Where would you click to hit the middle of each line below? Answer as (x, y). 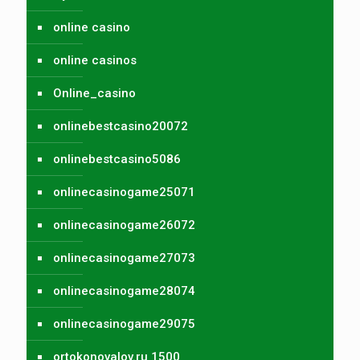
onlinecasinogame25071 (124, 192)
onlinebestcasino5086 (117, 159)
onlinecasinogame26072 (124, 225)
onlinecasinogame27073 (124, 258)
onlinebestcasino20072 (121, 126)
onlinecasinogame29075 (124, 323)
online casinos (95, 60)
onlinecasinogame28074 (124, 290)
